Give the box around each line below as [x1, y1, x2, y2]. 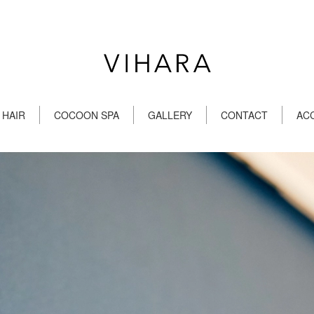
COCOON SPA [53, 108, 119, 122]
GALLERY [147, 108, 192, 122]
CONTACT [220, 108, 268, 122]
